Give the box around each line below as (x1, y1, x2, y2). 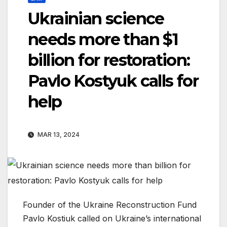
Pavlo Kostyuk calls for (28, 71, 199, 91)
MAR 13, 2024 (36, 131, 80, 139)
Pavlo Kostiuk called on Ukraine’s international (23, 213, 201, 224)
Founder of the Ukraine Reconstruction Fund (23, 200, 197, 210)
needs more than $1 (28, 29, 178, 50)
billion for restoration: (28, 50, 190, 70)
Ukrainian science (28, 9, 164, 29)
